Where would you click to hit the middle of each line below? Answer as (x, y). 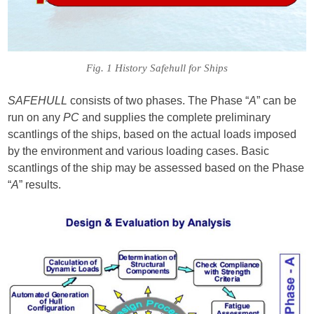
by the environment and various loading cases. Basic (139, 151)
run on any (36, 118)
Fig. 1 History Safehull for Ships (157, 68)
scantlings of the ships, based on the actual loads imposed (152, 135)
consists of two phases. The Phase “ (158, 101)
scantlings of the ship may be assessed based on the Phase (156, 168)
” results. (40, 185)
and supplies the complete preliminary (175, 118)
